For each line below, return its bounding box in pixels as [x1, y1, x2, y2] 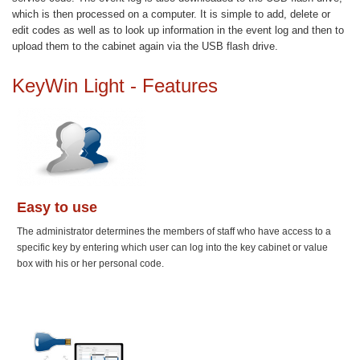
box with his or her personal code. [17, 258, 164, 270]
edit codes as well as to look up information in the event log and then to [12, 24, 344, 37]
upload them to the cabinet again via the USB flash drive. [12, 40, 278, 53]
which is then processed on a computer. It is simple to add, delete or [12, 8, 330, 21]
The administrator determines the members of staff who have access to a [17, 226, 331, 238]
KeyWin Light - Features [12, 75, 218, 97]
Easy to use [17, 199, 97, 216]
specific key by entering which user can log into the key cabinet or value [17, 242, 328, 254]
